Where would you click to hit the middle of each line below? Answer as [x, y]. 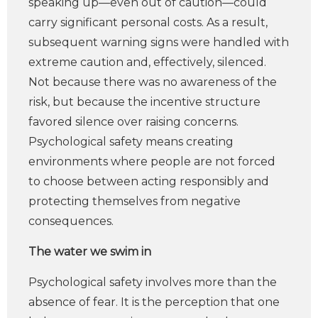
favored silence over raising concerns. [133, 122]
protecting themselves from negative [135, 201]
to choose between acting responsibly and [149, 181]
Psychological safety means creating [131, 142]
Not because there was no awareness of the [153, 82]
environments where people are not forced [152, 161]
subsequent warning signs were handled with [159, 42]
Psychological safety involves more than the [153, 282]
